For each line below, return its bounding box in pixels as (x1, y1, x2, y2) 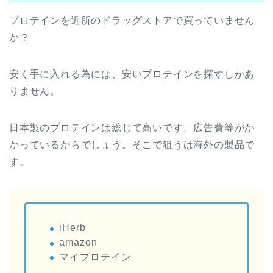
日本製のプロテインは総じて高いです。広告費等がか (9, 122, 255, 133)
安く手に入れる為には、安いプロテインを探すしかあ (9, 69, 255, 80)
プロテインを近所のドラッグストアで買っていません (9, 15, 255, 26)
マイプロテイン (59, 252, 132, 263)
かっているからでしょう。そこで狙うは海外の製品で (9, 140, 255, 151)
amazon (59, 236, 97, 247)
